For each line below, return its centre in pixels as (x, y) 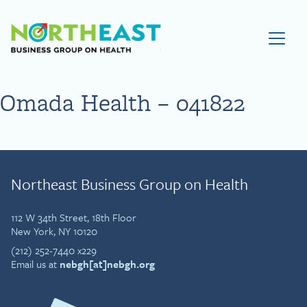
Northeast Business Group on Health (130, 184)
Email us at (35, 264)
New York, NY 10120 (54, 231)
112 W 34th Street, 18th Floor (74, 217)
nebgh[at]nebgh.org (107, 264)
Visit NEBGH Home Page (227, 30)
